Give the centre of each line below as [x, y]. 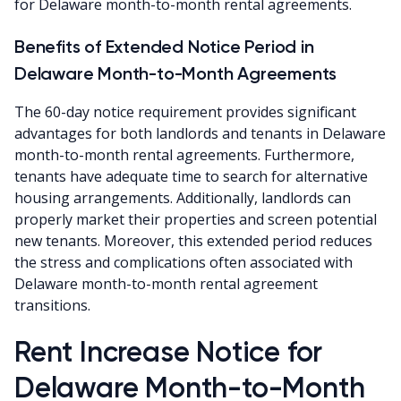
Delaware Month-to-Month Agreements [176, 73]
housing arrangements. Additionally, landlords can [183, 197]
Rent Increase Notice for [169, 351]
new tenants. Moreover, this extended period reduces [193, 240]
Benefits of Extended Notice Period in [164, 46]
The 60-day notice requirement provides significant [185, 111]
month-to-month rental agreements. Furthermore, [184, 154]
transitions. [52, 305]
